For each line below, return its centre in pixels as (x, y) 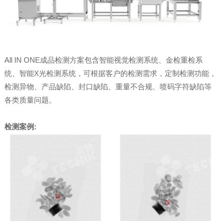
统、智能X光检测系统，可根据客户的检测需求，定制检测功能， (110, 74)
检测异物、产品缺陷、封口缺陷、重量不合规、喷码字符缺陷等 (108, 87)
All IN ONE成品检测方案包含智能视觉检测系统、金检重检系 (103, 60)
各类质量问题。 (30, 100)
